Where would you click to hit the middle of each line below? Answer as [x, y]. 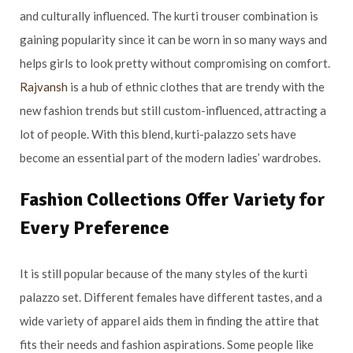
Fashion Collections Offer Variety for [173, 199]
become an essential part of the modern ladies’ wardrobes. [170, 157]
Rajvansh [44, 86]
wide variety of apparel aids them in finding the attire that [169, 320]
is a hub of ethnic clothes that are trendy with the [196, 86]
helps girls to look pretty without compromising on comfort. [175, 63]
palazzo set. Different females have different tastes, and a [171, 297]
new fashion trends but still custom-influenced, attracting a [173, 110]
